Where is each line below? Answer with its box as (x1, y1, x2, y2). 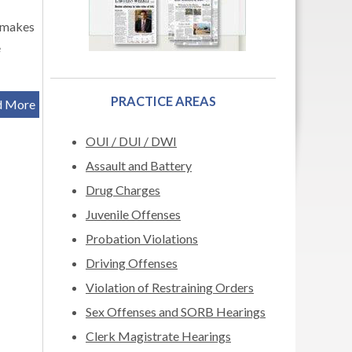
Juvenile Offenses (86, 207, 181, 222)
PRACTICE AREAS (110, 93, 216, 108)
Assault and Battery (86, 158, 192, 173)
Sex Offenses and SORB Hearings (86, 304, 266, 319)
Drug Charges (86, 182, 160, 197)
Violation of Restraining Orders (86, 280, 254, 295)
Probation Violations (86, 231, 198, 246)
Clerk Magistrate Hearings (86, 328, 231, 343)
